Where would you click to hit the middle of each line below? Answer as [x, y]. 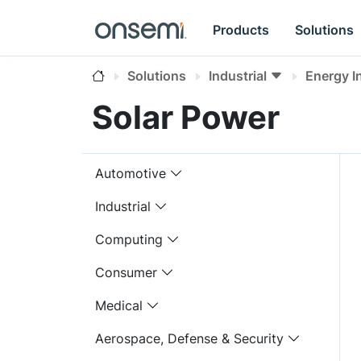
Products [241, 29]
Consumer [126, 272]
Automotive [131, 173]
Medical [119, 305]
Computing [129, 239]
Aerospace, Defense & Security [189, 338]
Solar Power [186, 117]
